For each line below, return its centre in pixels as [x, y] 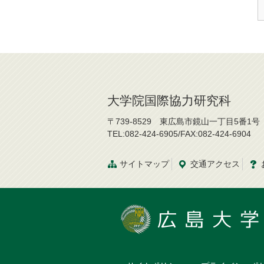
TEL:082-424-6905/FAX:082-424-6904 [179, 134]
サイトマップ [144, 164]
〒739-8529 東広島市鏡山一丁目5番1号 [184, 122]
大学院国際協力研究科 [169, 101]
